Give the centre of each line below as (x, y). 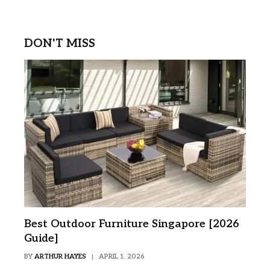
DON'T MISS (60, 43)
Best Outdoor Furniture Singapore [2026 (132, 224)
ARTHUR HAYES (60, 256)
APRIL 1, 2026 (122, 256)
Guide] (41, 238)
